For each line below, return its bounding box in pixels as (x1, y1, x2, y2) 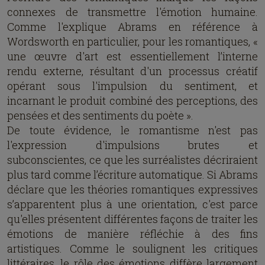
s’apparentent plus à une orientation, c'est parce (7, 197, 258, 211)
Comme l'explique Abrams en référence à (7, 20, 258, 34)
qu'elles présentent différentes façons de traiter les (7, 212, 258, 226)
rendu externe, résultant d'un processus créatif (7, 64, 258, 78)
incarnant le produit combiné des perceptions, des (7, 93, 258, 108)
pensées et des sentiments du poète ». (7, 108, 193, 122)
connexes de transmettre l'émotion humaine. (7, 5, 258, 19)
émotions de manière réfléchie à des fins (7, 227, 258, 241)
